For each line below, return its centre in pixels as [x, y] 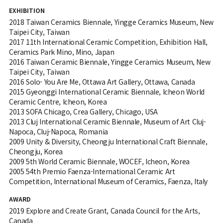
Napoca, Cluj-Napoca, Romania [58, 132]
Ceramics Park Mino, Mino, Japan [61, 52]
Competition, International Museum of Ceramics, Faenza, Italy [108, 181]
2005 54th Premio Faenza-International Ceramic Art [92, 171]
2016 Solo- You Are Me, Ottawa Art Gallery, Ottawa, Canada [102, 82]
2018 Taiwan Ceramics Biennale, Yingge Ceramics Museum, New [111, 22]
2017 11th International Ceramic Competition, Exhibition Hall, [108, 42]
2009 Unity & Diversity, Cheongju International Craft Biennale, [108, 142]
